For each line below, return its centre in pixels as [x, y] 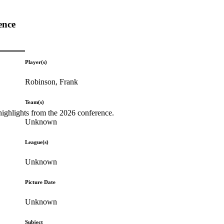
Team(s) [35, 102]
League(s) [37, 142]
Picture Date [40, 182]
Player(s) [36, 62]
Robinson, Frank [52, 81]
